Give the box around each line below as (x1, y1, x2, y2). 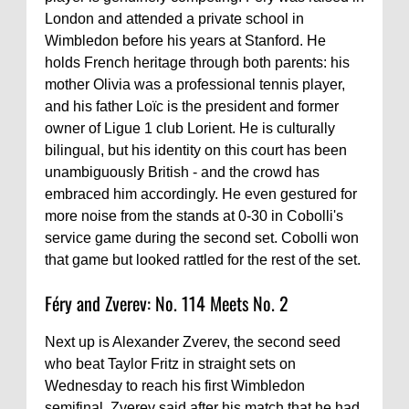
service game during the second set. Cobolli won (45, 229, 359, 246)
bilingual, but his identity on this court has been (45, 142, 347, 158)
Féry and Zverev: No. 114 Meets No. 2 (45, 288, 288, 317)
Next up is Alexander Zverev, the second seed (45, 333, 341, 350)
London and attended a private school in (45, 10, 304, 26)
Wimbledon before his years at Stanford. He (45, 32, 326, 48)
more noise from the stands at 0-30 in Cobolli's (45, 207, 343, 224)
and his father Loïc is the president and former (45, 98, 339, 114)
